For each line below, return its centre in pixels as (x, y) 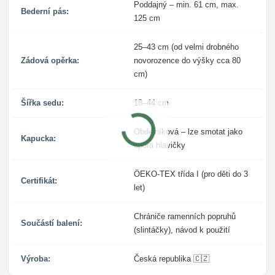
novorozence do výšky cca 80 (188, 61)
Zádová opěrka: (50, 61)
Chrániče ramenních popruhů (185, 217)
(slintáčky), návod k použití (182, 230)
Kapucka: (39, 139)
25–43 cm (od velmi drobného (187, 47)
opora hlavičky (160, 145)
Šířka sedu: (43, 103)
